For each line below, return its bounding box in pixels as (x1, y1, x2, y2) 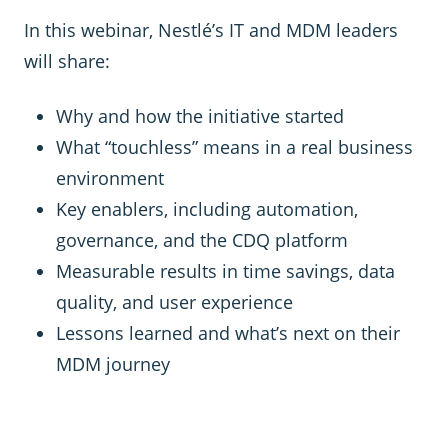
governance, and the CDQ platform (56, 227, 348, 252)
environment (56, 165, 164, 190)
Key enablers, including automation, (56, 196, 358, 221)
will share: (24, 48, 110, 73)
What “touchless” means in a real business (56, 134, 413, 159)
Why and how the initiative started (56, 103, 344, 128)
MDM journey (56, 351, 170, 376)
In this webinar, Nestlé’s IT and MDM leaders (24, 17, 398, 42)
